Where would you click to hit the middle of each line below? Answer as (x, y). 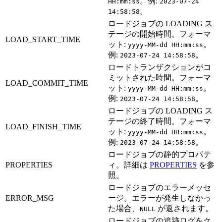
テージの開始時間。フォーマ (160, 34)
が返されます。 (184, 208)
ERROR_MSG (30, 198)
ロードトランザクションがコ (160, 67)
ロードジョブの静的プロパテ (160, 154)
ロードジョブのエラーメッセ (160, 187)
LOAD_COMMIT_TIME (47, 83)
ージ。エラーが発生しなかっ (160, 198)
